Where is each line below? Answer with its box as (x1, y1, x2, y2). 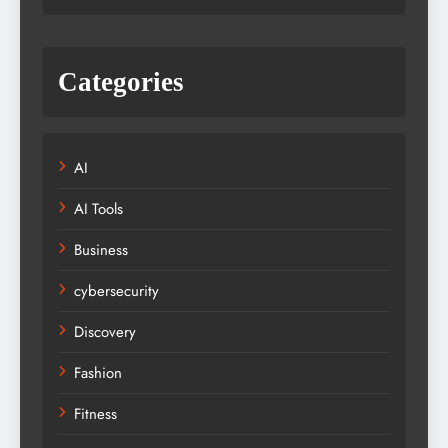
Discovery (74, 320, 136, 343)
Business (74, 238, 128, 261)
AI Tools (74, 197, 123, 220)
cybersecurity (74, 279, 159, 302)
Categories (58, 66, 184, 97)
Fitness (74, 402, 117, 425)
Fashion (74, 361, 122, 384)
